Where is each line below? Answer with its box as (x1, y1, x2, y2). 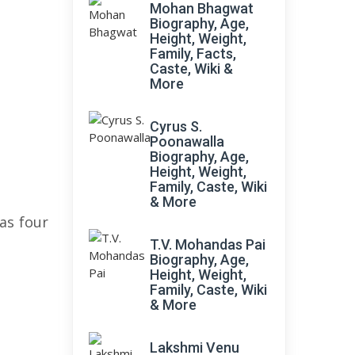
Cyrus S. (150, 118, 202, 135)
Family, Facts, (150, 45, 236, 62)
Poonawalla (150, 133, 224, 150)
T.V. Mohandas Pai (150, 236, 265, 253)
